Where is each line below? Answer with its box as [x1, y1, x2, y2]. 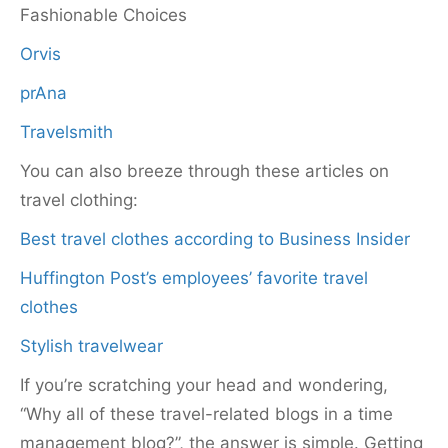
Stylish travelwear [20, 335, 163, 356]
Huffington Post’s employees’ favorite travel [20, 267, 368, 288]
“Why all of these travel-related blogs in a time [20, 403, 393, 424]
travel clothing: [20, 189, 138, 210]
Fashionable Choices [20, 4, 187, 25]
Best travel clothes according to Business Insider [20, 228, 410, 249]
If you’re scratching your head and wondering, [20, 374, 388, 395]
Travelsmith [20, 121, 113, 142]
